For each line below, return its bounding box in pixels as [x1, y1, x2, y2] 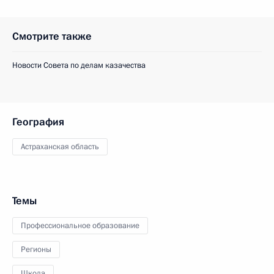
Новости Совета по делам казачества [12, 60, 146, 71]
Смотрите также [12, 29, 92, 43]
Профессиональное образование [21, 220, 139, 231]
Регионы [21, 244, 51, 255]
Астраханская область [21, 141, 99, 152]
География [12, 115, 64, 129]
